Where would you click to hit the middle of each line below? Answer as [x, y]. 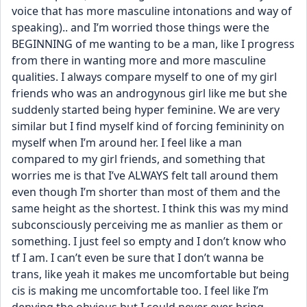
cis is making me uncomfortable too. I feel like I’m [140, 291]
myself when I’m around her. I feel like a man [127, 143]
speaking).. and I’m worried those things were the [140, 27]
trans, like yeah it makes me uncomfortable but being [150, 274]
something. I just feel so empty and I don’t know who [149, 241]
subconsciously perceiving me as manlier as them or [147, 225]
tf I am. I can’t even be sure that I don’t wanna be [138, 258]
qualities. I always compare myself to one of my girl [144, 77]
